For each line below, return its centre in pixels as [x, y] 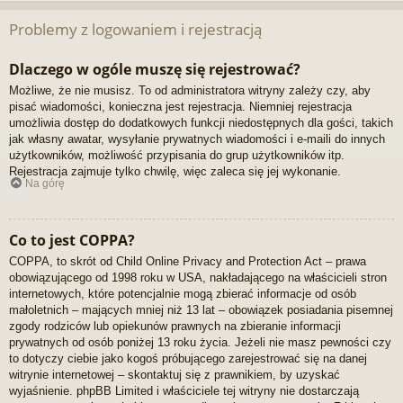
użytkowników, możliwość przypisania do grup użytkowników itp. [177, 155]
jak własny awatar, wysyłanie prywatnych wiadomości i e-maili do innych [197, 139]
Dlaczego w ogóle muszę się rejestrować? [155, 69]
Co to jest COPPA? [72, 241]
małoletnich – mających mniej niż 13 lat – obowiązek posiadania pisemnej [201, 310]
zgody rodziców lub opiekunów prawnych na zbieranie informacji [175, 327]
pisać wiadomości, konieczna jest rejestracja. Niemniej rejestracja [180, 106]
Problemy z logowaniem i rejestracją [135, 30]
